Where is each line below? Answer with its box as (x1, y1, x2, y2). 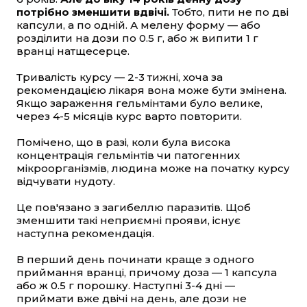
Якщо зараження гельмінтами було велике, (16, 97, 262, 110)
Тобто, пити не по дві (169, 5, 288, 19)
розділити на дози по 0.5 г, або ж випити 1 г (16, 32, 258, 45)
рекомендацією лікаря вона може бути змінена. (16, 84, 286, 97)
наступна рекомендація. (16, 227, 154, 241)
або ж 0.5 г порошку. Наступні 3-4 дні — (16, 279, 235, 293)
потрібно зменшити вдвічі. (16, 5, 169, 19)
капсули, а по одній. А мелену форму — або (16, 19, 260, 32)
